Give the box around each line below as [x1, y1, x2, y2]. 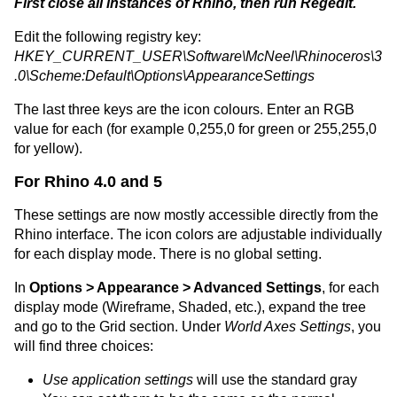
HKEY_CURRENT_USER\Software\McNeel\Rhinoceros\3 [14, 48, 382, 64]
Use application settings [43, 371, 193, 387]
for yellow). [14, 140, 82, 156]
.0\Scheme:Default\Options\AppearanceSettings [14, 67, 315, 83]
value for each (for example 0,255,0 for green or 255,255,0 [14, 121, 377, 136]
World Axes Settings [224, 318, 351, 334]
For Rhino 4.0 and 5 [14, 172, 162, 191]
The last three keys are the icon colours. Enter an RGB [14, 101, 354, 117]
